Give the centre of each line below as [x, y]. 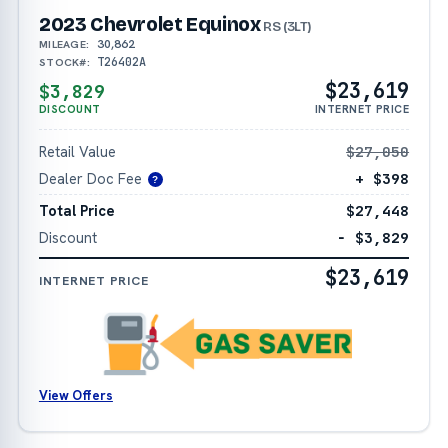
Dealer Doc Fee [90, 178]
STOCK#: [64, 61]
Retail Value [77, 151]
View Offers [75, 396]
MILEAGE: [64, 43]
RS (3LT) [286, 26]
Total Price [76, 211]
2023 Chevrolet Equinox [149, 24]
